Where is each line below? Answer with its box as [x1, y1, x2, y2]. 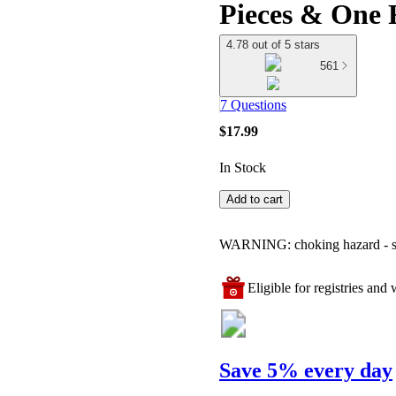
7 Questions [220, 97, 286, 113]
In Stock [219, 160, 266, 176]
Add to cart [226, 193, 283, 207]
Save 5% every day [219, 359, 392, 383]
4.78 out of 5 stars [226, 38, 320, 51]
